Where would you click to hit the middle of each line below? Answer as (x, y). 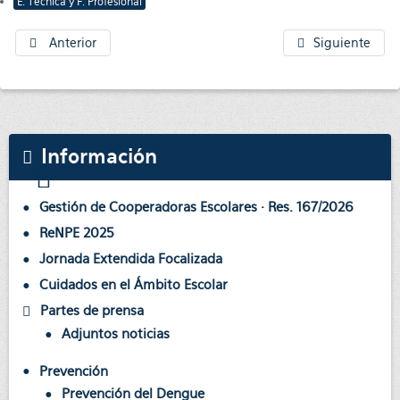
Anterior (73, 43)
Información (99, 157)
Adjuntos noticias (116, 333)
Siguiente (342, 43)
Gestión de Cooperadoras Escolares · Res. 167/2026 (196, 207)
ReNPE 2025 (77, 233)
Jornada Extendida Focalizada (131, 258)
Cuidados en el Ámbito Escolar (133, 284)
